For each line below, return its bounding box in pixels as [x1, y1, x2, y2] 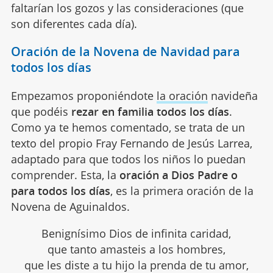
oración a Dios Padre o [119, 167, 238, 182]
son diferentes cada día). [10, 16, 137, 31]
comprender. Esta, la [10, 167, 119, 182]
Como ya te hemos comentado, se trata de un [10, 119, 245, 135]
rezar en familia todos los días [71, 104, 229, 119]
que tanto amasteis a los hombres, [47, 241, 225, 257]
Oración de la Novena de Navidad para [10, 43, 240, 60]
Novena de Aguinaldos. [10, 199, 130, 214]
